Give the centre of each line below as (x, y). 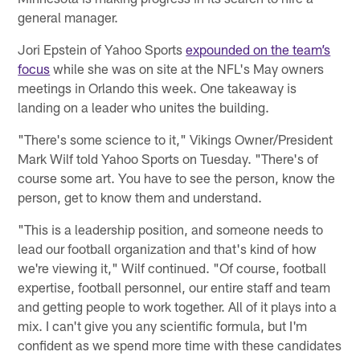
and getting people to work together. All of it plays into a (178, 307)
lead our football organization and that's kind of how (168, 249)
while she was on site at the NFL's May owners (187, 69)
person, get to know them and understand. (140, 197)
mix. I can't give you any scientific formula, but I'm (163, 326)
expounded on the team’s (258, 49)
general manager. (68, 17)
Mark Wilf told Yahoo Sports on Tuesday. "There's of (168, 159)
